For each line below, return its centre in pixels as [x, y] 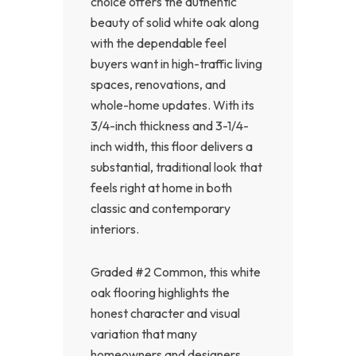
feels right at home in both [161, 187]
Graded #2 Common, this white [176, 271]
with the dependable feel [159, 43]
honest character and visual [165, 313]
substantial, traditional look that [176, 166]
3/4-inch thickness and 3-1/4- [170, 125]
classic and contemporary [161, 208]
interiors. [115, 228]
